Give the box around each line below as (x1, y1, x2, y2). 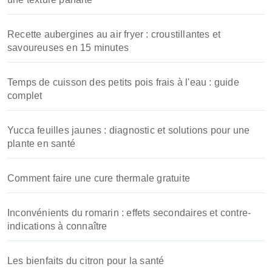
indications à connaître (7, 221, 107, 231)
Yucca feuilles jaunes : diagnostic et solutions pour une (7, 125, 250, 135)
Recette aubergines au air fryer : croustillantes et (7, 29, 221, 39)
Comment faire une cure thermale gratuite (7, 173, 190, 183)
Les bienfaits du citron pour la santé (7, 256, 165, 266)
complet (7, 90, 42, 101)
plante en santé (7, 138, 75, 149)
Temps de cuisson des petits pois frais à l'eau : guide (7, 77, 239, 87)
